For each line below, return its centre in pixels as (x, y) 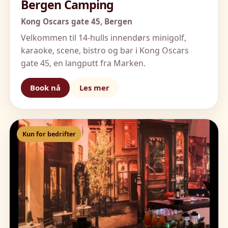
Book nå (45, 88)
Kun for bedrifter (49, 134)
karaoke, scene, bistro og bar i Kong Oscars (105, 51)
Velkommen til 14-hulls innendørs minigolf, (104, 38)
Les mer (94, 88)
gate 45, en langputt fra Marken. (83, 63)
